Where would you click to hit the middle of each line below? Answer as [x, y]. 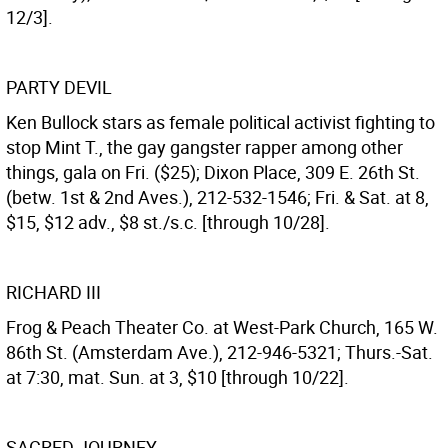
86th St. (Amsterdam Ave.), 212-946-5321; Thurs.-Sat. [219, 352]
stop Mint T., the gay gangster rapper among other [204, 147]
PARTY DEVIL [59, 87]
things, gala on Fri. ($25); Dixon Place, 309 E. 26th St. [213, 172]
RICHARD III [53, 292]
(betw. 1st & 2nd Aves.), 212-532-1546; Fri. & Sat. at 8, [217, 197]
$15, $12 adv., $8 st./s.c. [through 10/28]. [168, 222]
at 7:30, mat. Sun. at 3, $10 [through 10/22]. [177, 377]
